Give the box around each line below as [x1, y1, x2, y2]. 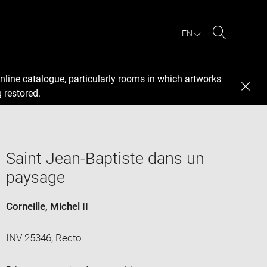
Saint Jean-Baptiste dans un [5, 148, 204, 168]
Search [219, 41, 250, 52]
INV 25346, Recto [5, 231, 82, 244]
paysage [5, 167, 65, 187]
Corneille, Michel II [5, 200, 88, 212]
